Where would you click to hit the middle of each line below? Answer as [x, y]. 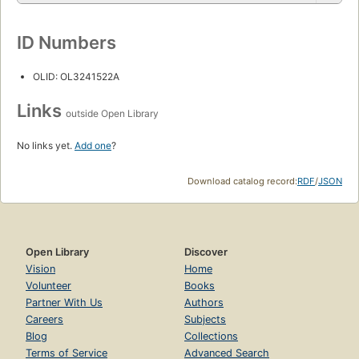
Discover [206, 252]
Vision [40, 269]
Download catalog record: [242, 182]
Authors [204, 303]
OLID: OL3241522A [76, 77]
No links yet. [46, 146]
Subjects [205, 320]
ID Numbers [67, 43]
